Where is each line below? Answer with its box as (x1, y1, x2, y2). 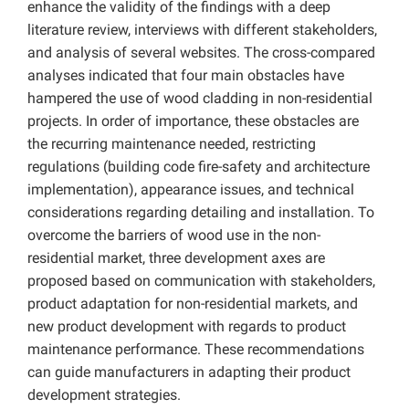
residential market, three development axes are (27, 249, 325, 267)
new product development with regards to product (27, 318, 346, 336)
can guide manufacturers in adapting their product (27, 363, 351, 382)
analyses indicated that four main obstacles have (27, 67, 344, 85)
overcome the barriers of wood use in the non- (27, 226, 320, 245)
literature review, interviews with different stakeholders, (27, 21, 377, 39)
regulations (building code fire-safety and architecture (27, 158, 370, 176)
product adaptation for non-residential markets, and (27, 295, 358, 313)
